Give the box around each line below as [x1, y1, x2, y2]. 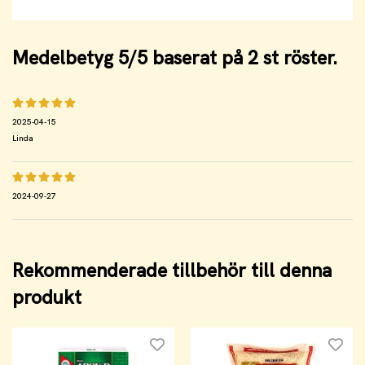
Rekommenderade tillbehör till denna [12, 257, 332, 283]
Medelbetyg [12, 45, 118, 70]
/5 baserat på [129, 45, 248, 70]
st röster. [258, 45, 337, 70]
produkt [12, 284, 81, 310]
